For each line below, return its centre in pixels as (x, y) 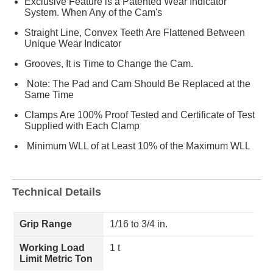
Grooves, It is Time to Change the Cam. (109, 64)
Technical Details (57, 192)
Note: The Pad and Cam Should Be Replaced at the (137, 84)
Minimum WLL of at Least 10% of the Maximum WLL (137, 146)
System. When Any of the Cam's (93, 12)
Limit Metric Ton (56, 259)
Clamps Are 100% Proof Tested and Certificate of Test (140, 115)
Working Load (52, 248)
